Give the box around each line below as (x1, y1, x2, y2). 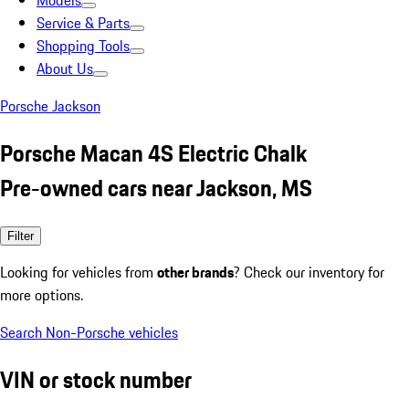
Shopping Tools (37, 35, 130, 57)
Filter (7, 228, 34, 243)
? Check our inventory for (234, 260, 384, 283)
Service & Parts (37, 12, 130, 34)
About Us (37, 58, 93, 79)
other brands (157, 260, 234, 283)
